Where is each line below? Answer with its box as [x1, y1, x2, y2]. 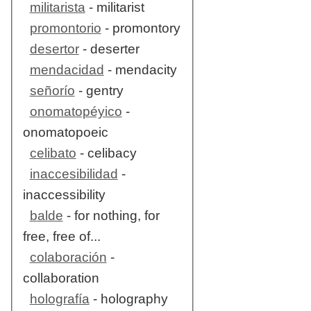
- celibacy [76, 146, 137, 161]
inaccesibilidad [29, 167, 118, 182]
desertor [29, 42, 79, 57]
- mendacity [103, 62, 177, 78]
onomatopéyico [29, 104, 122, 119]
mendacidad [29, 62, 104, 78]
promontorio [29, 21, 101, 36]
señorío [29, 83, 75, 99]
